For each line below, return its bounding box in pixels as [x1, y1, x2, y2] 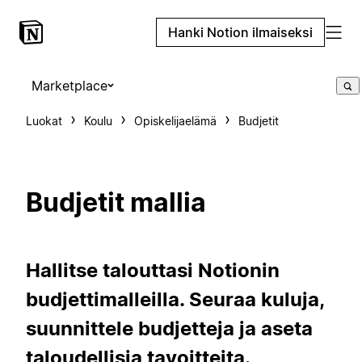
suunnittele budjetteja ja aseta [26, 316, 313, 340]
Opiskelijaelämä [134, 114, 217, 128]
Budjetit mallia [26, 187, 206, 219]
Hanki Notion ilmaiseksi [168, 24, 313, 40]
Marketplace [32, 78, 107, 94]
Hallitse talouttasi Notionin [26, 258, 280, 282]
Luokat [26, 114, 62, 128]
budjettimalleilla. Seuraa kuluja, [26, 287, 324, 311]
